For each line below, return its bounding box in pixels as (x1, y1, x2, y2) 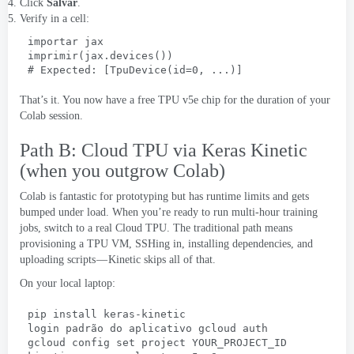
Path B (20, 140, 71, 160)
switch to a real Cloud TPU (44, 222, 167, 234)
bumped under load (20, 206, 106, 218)
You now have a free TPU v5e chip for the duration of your (62, 94, 330, 106)
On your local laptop (20, 277, 112, 289)
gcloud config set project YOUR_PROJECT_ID (27, 336, 287, 348)
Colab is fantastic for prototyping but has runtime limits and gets (20, 190, 309, 202)
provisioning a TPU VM (20, 238, 129, 250)
